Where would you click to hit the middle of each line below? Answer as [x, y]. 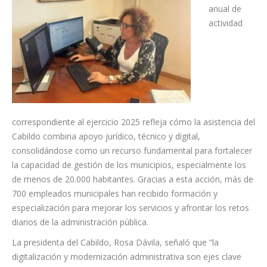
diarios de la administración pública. [80, 222]
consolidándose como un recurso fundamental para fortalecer [132, 151]
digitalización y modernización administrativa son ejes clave [127, 257]
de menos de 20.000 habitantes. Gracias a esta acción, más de [133, 179]
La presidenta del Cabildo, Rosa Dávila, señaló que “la [115, 243]
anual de [225, 9]
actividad [226, 23]
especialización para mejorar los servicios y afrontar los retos [131, 208]
